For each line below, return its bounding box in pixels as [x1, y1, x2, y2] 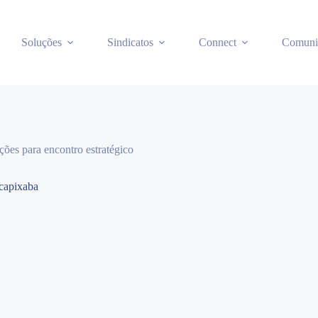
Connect [199, 36, 236, 48]
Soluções [21, 36, 62, 48]
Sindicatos [107, 36, 153, 48]
